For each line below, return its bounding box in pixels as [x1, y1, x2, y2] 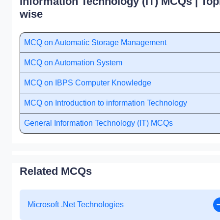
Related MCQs [20, 165, 92, 177]
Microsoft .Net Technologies [27, 200, 124, 209]
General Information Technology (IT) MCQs [24, 118, 173, 127]
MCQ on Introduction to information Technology [24, 98, 187, 107]
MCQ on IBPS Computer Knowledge [24, 78, 151, 87]
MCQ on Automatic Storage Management [24, 38, 166, 47]
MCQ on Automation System [24, 58, 122, 67]
